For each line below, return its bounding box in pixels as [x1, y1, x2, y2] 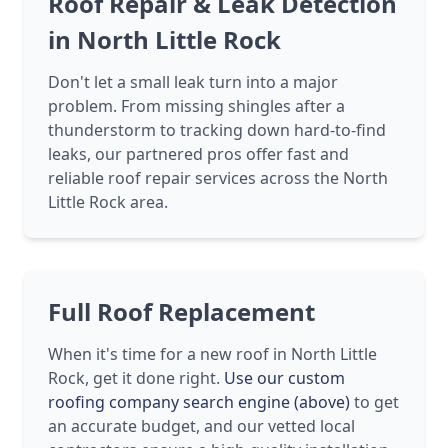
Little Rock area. [48, 191, 168, 214]
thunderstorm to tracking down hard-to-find [48, 119, 386, 142]
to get [350, 391, 399, 414]
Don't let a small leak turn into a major [48, 71, 338, 94]
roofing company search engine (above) [48, 391, 350, 414]
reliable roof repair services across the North [48, 167, 388, 190]
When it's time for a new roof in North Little [48, 343, 377, 366]
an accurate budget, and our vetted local [48, 415, 355, 438]
